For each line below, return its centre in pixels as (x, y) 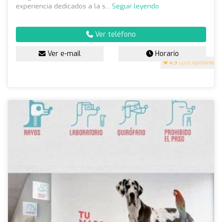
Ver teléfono (114, 35)
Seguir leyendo (136, 6)
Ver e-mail (63, 54)
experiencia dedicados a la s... (64, 6)
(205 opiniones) (197, 63)
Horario (166, 54)
